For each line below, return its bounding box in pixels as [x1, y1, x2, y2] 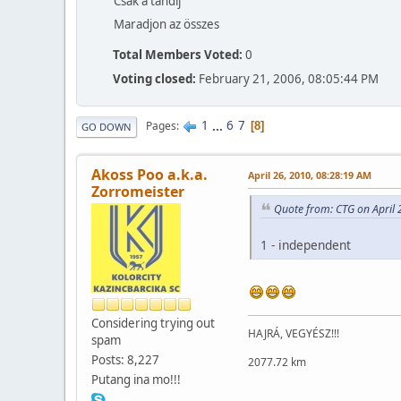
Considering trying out [91, 314, 215, 331]
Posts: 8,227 [91, 351, 159, 368]
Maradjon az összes [114, 15, 219, 32]
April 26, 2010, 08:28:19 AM [248, 167, 371, 182]
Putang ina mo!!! [91, 371, 181, 388]
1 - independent [260, 236, 351, 254]
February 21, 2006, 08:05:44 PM [196, 70, 379, 87]
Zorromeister [91, 181, 184, 201]
